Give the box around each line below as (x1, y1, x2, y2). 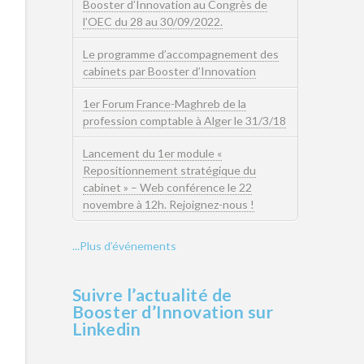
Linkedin (71, 318, 141, 340)
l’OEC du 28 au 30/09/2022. (82, 14, 223, 28)
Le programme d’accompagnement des (82, 46, 279, 61)
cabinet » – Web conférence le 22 (82, 180, 252, 195)
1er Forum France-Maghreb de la (82, 97, 246, 111)
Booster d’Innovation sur (71, 301, 274, 323)
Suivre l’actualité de (71, 284, 232, 305)
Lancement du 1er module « (82, 146, 222, 161)
